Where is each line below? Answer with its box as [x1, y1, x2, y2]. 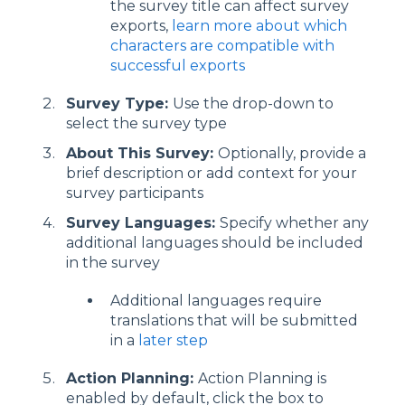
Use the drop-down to [173, 94, 334, 112]
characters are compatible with [110, 36, 334, 54]
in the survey [66, 253, 160, 271]
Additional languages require [110, 291, 322, 309]
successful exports [110, 56, 245, 74]
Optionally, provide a [218, 144, 366, 162]
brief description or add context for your [66, 164, 357, 182]
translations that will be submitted [110, 311, 358, 329]
